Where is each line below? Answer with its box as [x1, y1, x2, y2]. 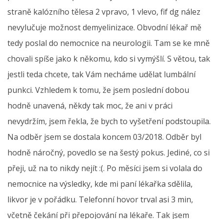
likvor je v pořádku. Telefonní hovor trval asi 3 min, [7, 194, 193, 205]
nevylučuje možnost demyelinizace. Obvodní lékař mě [7, 22, 201, 33]
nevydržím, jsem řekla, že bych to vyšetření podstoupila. [7, 116, 211, 127]
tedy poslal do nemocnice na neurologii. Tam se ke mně [7, 38, 210, 49]
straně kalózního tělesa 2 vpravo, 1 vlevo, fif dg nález [7, 6, 200, 18]
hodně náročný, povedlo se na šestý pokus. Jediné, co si [7, 147, 210, 158]
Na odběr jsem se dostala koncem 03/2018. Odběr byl [7, 131, 201, 143]
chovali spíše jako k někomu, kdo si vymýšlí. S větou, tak [7, 53, 210, 65]
